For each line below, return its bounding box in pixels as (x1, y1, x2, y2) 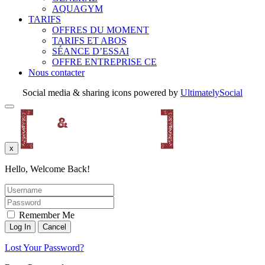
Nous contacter (28, 67, 85, 78)
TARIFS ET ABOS (52, 35, 127, 46)
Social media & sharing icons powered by (22, 88, 180, 98)
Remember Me (17, 210, 75, 221)
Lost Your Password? (5, 243, 84, 253)
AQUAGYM (52, 4, 103, 14)
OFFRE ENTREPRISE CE (52, 57, 157, 67)
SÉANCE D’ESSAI (52, 46, 129, 57)
